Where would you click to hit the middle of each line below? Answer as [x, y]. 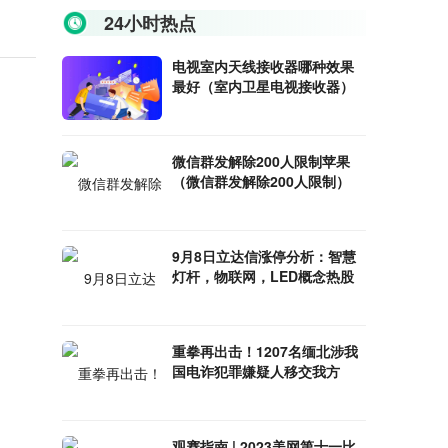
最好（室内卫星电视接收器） [263, 86]
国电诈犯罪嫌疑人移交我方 [256, 371]
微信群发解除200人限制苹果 [261, 161]
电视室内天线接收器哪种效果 [263, 66]
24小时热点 [150, 23]
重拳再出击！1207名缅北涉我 [265, 351]
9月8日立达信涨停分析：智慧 [264, 256]
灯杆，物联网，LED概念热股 [263, 276]
